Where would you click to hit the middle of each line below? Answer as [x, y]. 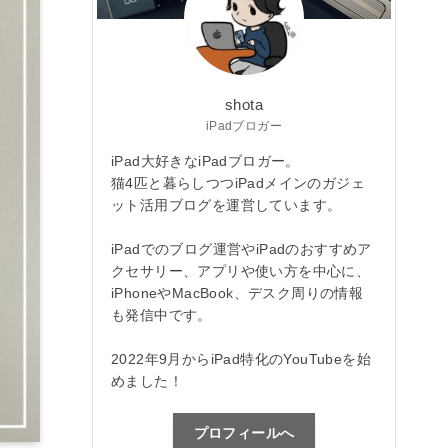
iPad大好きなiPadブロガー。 [205, 160]
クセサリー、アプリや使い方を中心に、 [241, 270]
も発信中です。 [161, 314]
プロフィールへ [244, 433]
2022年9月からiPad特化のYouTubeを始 [241, 358]
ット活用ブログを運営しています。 [226, 204]
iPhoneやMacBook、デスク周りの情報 [237, 292]
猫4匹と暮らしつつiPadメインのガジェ [238, 182]
